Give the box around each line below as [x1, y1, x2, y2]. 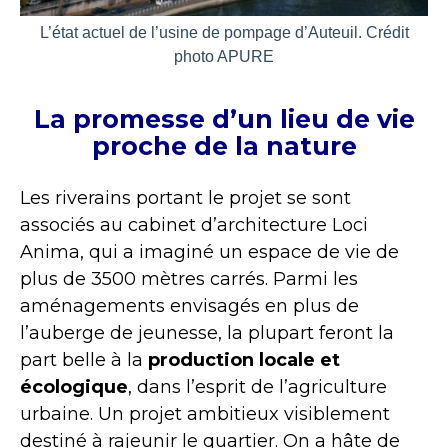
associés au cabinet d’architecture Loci [20, 214, 368, 237]
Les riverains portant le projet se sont [20, 187, 351, 210]
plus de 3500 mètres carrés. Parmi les [20, 268, 358, 291]
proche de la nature [91, 131, 357, 162]
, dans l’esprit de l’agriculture [128, 376, 387, 399]
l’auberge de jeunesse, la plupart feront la [20, 322, 394, 345]
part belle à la [20, 349, 148, 372]
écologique [20, 376, 128, 399]
